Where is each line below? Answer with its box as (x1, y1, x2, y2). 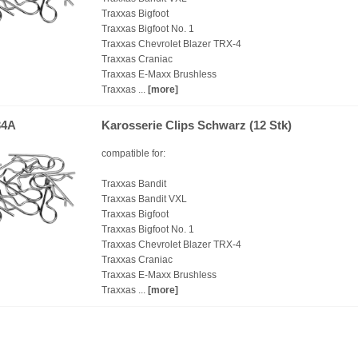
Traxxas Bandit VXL (101, 193, 187, 205)
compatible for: (101, 148, 165, 159)
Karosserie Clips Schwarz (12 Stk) (101, 119, 292, 132)
